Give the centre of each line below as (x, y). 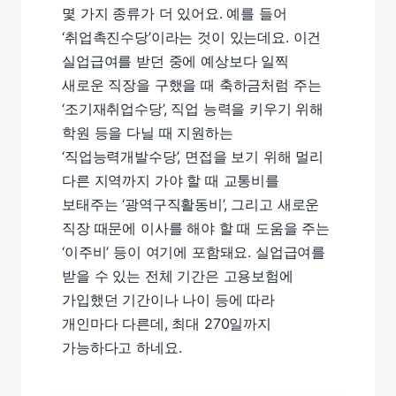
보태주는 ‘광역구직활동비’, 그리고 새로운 (191, 204)
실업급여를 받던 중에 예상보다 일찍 (175, 61)
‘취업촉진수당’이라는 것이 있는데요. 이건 (192, 37)
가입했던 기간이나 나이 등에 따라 (169, 300)
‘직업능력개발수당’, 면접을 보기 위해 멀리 (193, 156)
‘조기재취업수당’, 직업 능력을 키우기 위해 (193, 109)
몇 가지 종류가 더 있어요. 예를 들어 (175, 13)
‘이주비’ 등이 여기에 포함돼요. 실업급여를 (194, 252)
